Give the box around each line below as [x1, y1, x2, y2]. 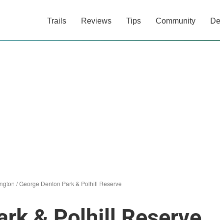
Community [156, 17, 195, 25]
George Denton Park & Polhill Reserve [19, 179, 122, 188]
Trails [47, 17, 66, 25]
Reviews [81, 17, 111, 25]
